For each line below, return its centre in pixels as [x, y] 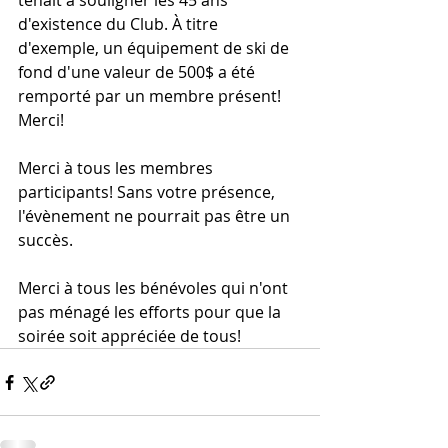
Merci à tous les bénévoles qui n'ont [155, 288]
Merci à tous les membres [117, 168]
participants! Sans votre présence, [148, 192]
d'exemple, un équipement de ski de [155, 48]
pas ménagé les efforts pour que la [151, 312]
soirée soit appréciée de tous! [129, 336]
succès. [45, 240]
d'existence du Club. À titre [120, 24]
